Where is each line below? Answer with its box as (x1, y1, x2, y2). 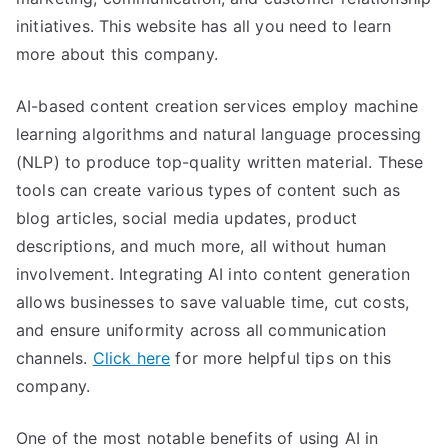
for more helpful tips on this (170, 348, 392, 368)
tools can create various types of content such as (16, 180, 400, 200)
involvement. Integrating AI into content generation (16, 264, 411, 284)
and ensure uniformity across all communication (16, 320, 387, 340)
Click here (92, 348, 171, 368)
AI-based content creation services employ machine (16, 96, 418, 116)
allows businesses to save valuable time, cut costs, (16, 292, 410, 312)
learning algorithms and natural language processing (16, 124, 422, 144)
